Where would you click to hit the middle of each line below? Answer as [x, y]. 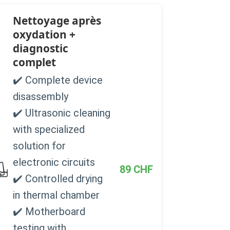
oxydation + [44, 35]
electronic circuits [54, 162]
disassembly [40, 96]
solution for [39, 146]
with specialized [49, 129]
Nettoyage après [57, 21]
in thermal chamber [56, 195]
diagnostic [40, 49]
